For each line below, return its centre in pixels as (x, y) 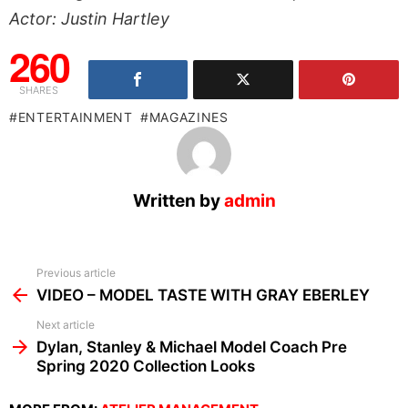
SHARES (39, 91)
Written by (178, 201)
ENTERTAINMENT (75, 117)
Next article (66, 325)
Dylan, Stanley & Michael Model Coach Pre (192, 347)
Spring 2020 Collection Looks (146, 367)
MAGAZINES (189, 117)
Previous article (76, 273)
